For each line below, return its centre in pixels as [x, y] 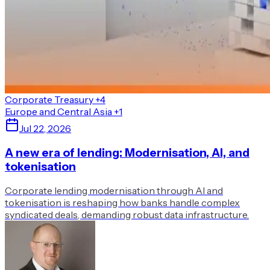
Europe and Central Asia [58, 111]
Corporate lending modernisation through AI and [114, 191]
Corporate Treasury [49, 99]
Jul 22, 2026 [45, 128]
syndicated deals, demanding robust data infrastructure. [127, 215]
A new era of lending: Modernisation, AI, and [127, 152]
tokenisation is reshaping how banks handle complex [122, 203]
